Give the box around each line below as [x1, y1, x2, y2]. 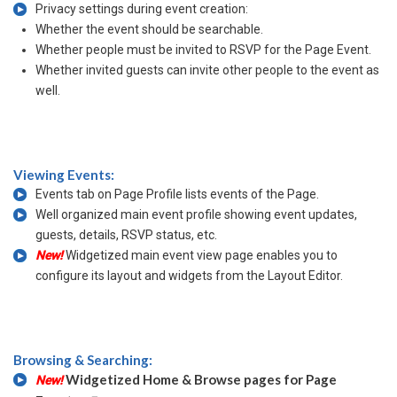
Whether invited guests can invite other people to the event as [35, 63, 379, 77]
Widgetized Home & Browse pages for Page [66, 371, 337, 387]
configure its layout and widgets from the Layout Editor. [35, 269, 343, 283]
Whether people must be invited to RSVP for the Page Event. [35, 43, 371, 57]
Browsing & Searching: [13, 352, 152, 368]
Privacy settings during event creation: [35, 2, 248, 16]
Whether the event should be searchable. [35, 22, 263, 36]
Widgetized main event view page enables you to [66, 248, 338, 262]
